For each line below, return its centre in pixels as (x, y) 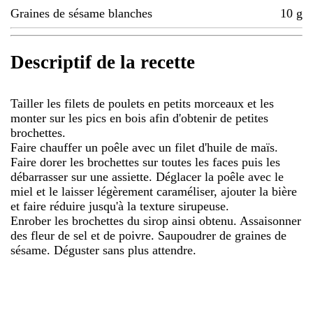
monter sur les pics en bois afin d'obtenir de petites (139, 118)
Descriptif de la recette (103, 63)
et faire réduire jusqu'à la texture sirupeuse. (120, 206)
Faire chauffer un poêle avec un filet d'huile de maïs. (144, 147)
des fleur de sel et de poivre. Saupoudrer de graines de (148, 235)
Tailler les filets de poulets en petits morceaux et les (142, 103)
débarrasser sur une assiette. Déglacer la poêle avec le (147, 176)
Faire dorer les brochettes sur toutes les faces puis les (145, 162)
